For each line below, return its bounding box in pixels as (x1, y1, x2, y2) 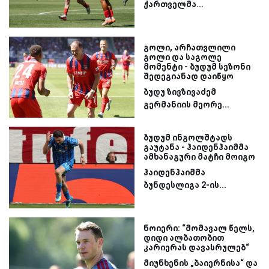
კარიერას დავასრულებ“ (144, 242, 249, 252)
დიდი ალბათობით (144, 232, 224, 243)
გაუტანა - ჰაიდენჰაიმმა (144, 142, 249, 153)
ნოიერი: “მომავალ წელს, (144, 223, 255, 233)
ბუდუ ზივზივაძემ (144, 86, 216, 97)
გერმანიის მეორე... (144, 99, 229, 109)
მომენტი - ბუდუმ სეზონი (144, 61, 250, 71)
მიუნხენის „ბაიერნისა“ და (144, 258, 258, 268)
